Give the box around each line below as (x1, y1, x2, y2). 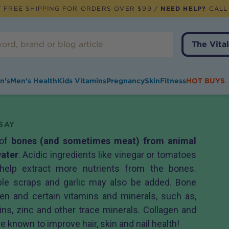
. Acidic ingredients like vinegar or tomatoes (18, 149, 197, 161)
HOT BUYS (186, 77, 225, 85)
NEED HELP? (161, 5, 207, 13)
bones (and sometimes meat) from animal (11, 135, 197, 147)
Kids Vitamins (57, 77, 106, 85)
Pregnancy (106, 77, 145, 85)
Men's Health (10, 77, 57, 85)
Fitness (159, 77, 186, 85)
